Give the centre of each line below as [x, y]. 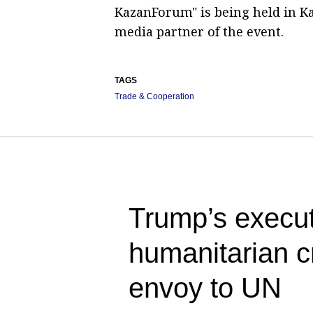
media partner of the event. [199, 31]
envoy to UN [205, 287]
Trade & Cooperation [154, 96]
